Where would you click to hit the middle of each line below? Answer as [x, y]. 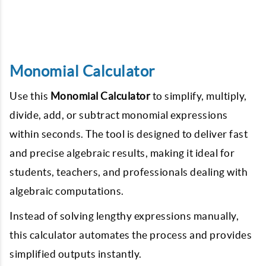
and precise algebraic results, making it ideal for [122, 153]
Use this [30, 96]
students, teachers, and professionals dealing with [129, 172]
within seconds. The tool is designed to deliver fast [129, 134]
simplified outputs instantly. [76, 254]
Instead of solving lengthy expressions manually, [124, 216]
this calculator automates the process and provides [131, 235]
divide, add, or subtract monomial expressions [119, 115]
